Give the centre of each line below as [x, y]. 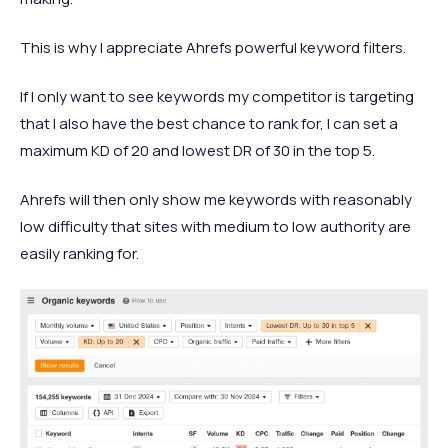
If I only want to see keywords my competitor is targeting [217, 97]
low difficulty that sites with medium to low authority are [215, 227]
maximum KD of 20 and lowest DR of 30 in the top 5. [197, 151]
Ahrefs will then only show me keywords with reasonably [216, 200]
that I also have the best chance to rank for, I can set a [209, 124]
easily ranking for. [79, 254]
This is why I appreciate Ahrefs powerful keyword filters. [213, 48]
